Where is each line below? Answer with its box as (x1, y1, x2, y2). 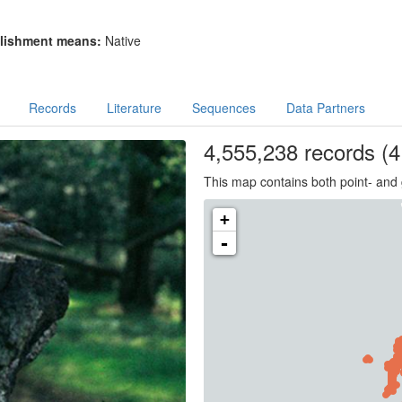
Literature (106, 99, 162, 117)
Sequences (191, 99, 256, 117)
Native (104, 31, 141, 49)
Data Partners (285, 99, 365, 117)
